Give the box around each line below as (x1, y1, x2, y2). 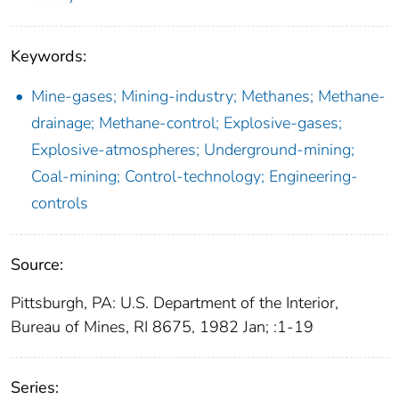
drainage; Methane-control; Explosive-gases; (31, 111, 342, 134)
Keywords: (11, 45, 86, 67)
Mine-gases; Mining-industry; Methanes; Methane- (31, 85, 386, 107)
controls (31, 191, 88, 214)
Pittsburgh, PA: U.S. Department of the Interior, (11, 291, 338, 313)
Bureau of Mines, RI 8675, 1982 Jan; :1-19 (11, 315, 313, 338)
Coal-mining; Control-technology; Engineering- (31, 165, 358, 187)
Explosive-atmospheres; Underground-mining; (31, 138, 354, 160)
